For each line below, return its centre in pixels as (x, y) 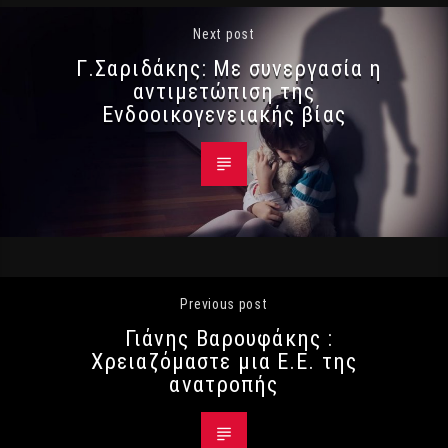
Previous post (224, 304)
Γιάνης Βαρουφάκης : (229, 338)
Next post (224, 34)
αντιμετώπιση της (224, 91)
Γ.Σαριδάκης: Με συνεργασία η (229, 68)
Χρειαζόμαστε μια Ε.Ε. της (224, 361)
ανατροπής (224, 384)
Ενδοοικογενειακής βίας (224, 114)
